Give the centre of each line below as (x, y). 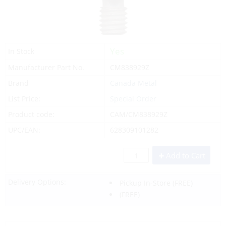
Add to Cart (186, 155)
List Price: (24, 98)
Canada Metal (133, 83)
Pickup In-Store (145, 183)
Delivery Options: (37, 182)
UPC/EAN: (24, 130)
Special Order (133, 98)
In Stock (21, 51)
